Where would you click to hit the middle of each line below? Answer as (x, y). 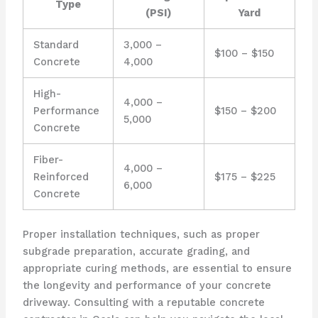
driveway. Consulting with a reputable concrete (143, 303)
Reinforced (61, 177)
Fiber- (49, 160)
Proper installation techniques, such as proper (141, 235)
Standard (56, 45)
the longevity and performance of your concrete (147, 286)
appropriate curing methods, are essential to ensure (157, 269)
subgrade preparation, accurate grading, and (136, 252)
